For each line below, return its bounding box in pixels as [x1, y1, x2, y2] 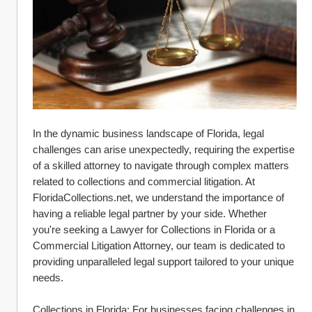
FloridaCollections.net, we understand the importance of [33, 191, 284, 203]
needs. [33, 271, 63, 283]
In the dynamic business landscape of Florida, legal [33, 127, 264, 139]
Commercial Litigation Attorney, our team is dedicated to [33, 239, 285, 251]
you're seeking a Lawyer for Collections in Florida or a [33, 223, 275, 235]
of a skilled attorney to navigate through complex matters [33, 159, 289, 171]
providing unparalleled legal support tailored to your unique [33, 255, 294, 267]
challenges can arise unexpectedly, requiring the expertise [33, 143, 295, 155]
